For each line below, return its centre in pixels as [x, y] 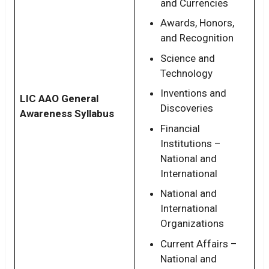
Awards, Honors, [197, 23]
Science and [188, 58]
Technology [186, 73]
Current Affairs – [199, 243]
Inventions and [193, 93]
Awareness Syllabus [67, 113]
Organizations [192, 224]
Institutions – [191, 143]
